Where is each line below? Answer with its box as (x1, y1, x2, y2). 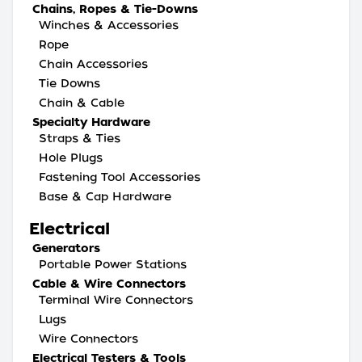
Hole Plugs (39, 151, 103, 164)
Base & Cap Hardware (39, 190, 171, 203)
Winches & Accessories (39, 19, 179, 32)
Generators (32, 242, 100, 255)
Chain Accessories (39, 57, 148, 70)
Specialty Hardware (32, 116, 150, 128)
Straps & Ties (39, 132, 120, 145)
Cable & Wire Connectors (32, 277, 186, 290)
